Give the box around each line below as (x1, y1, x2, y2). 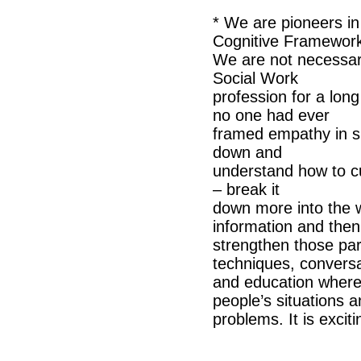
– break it (213, 180, 280, 198)
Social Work (213, 69, 298, 87)
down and (213, 143, 282, 161)
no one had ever (213, 106, 330, 124)
